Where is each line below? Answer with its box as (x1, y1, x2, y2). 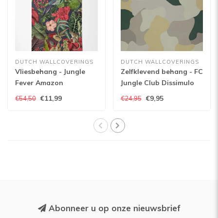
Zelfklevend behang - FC (120, 67, 203, 76)
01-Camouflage (120, 89, 172, 98)
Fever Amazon (15, 78, 63, 87)
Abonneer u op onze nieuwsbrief (46, 202, 181, 213)
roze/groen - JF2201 (15, 89, 80, 98)
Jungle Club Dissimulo (120, 78, 194, 87)
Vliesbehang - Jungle (15, 67, 85, 76)
